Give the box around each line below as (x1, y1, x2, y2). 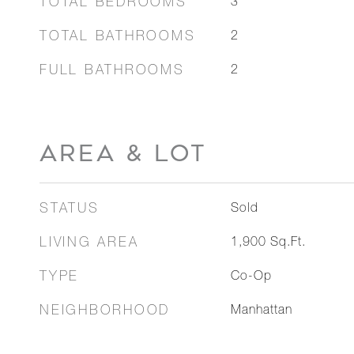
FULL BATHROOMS (40, 65, 185, 78)
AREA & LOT (40, 140, 207, 167)
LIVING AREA (40, 237, 139, 250)
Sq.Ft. (269, 237, 306, 250)
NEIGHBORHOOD (40, 305, 170, 318)
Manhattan (230, 305, 292, 318)
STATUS (40, 203, 100, 217)
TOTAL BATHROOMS (40, 31, 196, 44)
